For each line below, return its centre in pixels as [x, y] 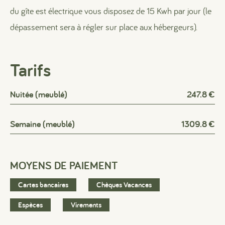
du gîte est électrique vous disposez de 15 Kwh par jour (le [111, 11]
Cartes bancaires [43, 185]
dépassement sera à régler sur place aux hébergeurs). [104, 27]
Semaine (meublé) [42, 124]
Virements [86, 205]
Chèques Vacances [124, 185]
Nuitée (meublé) [39, 94]
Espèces [30, 205]
